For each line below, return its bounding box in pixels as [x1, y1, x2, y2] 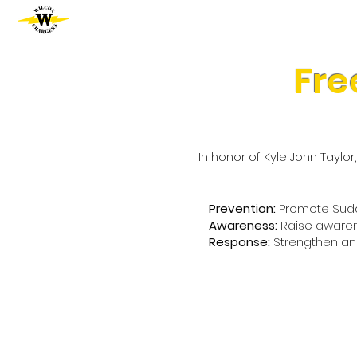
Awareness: [209, 217, 277, 233]
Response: [209, 233, 270, 250]
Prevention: [209, 200, 276, 217]
